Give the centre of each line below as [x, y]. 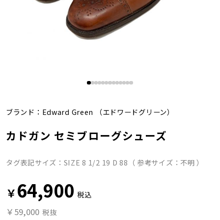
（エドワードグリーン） [134, 111]
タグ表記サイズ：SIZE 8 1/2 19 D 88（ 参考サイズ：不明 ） [105, 163]
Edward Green [68, 111]
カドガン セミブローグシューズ [86, 136]
